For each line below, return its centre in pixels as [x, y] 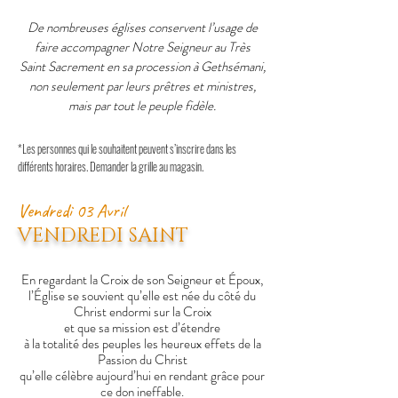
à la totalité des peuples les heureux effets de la [142, 344]
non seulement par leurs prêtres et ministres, [142, 86]
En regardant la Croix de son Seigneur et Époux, [142, 280]
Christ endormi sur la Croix [142, 312]
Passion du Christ [142, 360]
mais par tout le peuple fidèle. [142, 106]
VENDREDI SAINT [103, 236]
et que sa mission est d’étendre [142, 328]
